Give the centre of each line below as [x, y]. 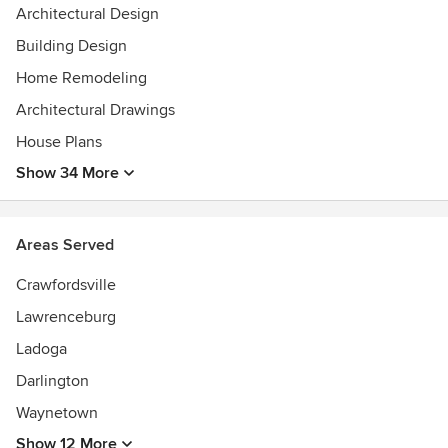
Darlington [52, 381]
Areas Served [65, 245]
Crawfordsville [66, 285]
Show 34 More [67, 173]
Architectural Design [87, 14]
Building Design [71, 46]
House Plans [59, 142]
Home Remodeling [81, 78]
